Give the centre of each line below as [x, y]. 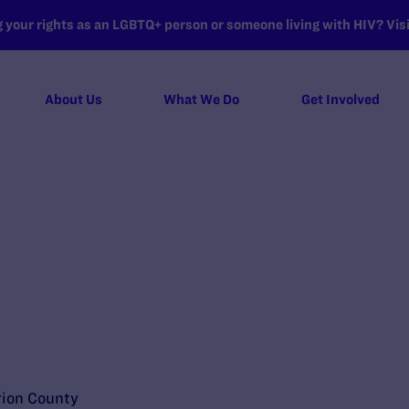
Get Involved [340, 100]
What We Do [202, 100]
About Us [73, 100]
